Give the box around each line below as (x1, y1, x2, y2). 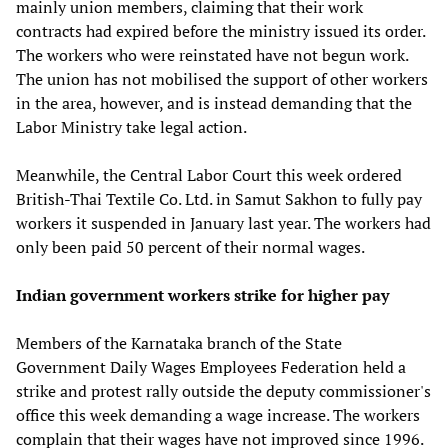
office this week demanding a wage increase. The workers (16, 403, 420, 426)
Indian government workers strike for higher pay (16, 283, 389, 306)
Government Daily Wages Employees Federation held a (16, 355, 406, 378)
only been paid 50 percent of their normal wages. (16, 235, 365, 258)
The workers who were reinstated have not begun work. (16, 43, 408, 66)
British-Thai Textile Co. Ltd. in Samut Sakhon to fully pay (16, 187, 422, 210)
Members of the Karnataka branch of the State (16, 331, 342, 354)
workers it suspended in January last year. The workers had (16, 211, 431, 234)
